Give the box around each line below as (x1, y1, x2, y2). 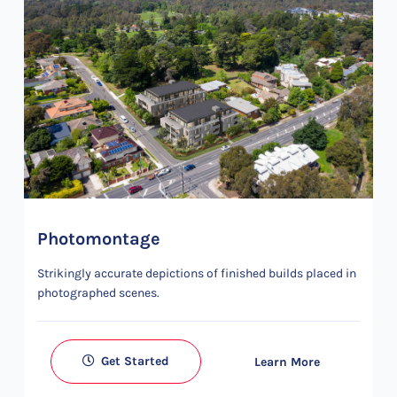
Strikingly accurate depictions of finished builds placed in (37, 266, 356, 281)
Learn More (254, 354, 320, 370)
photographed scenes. (37, 285, 160, 300)
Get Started (97, 354, 169, 369)
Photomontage (37, 229, 160, 249)
